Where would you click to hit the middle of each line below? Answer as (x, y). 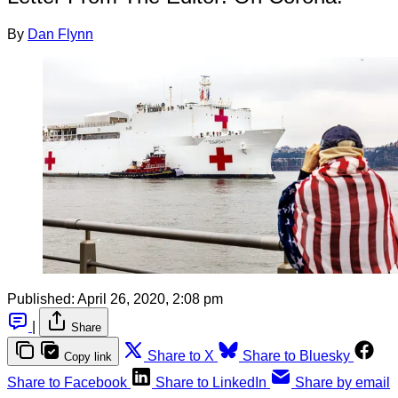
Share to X (181, 355)
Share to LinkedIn (211, 382)
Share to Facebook (67, 382)
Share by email (342, 382)
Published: (41, 298)
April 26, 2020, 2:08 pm (150, 298)
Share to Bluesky (296, 355)
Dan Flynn (60, 34)
